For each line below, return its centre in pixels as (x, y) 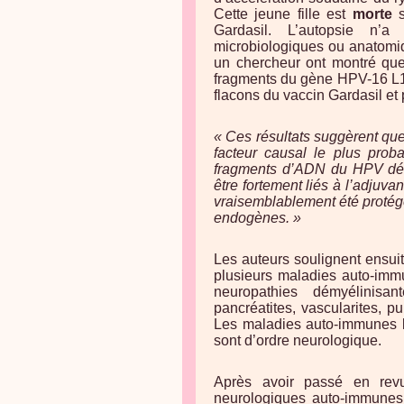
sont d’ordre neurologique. (298, 340)
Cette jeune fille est (283, 14)
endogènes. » (257, 218)
